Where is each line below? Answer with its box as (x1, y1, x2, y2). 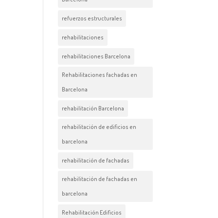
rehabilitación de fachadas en (62, 175, 138, 182)
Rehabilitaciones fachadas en (62, 71, 138, 78)
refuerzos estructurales (62, 15, 123, 22)
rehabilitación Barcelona (62, 105, 125, 112)
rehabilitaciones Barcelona (62, 53, 131, 60)
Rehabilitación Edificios (62, 209, 122, 216)
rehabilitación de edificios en (62, 123, 137, 130)
